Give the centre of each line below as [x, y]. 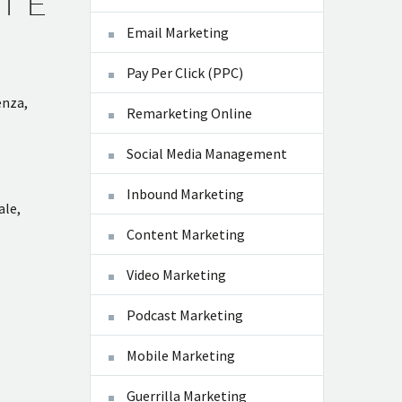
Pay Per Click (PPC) [185, 73]
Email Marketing [178, 33]
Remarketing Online [189, 114]
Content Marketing [186, 235]
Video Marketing [176, 275]
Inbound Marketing [185, 194]
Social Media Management [207, 154]
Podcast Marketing [185, 315]
